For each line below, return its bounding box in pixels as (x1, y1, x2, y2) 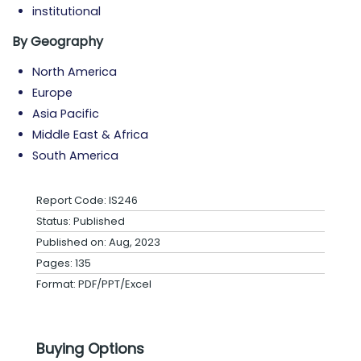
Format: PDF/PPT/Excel (36, 276, 151, 292)
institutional (32, 3, 101, 19)
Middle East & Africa (32, 127, 148, 143)
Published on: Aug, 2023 (36, 234, 160, 250)
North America (32, 64, 117, 80)
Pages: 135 (36, 255, 91, 271)
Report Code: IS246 (36, 193, 138, 208)
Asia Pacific (32, 106, 99, 122)
